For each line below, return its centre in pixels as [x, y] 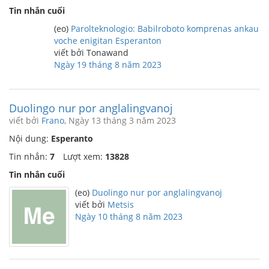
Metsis [121, 204]
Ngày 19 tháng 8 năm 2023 [108, 65]
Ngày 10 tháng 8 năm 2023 [129, 216]
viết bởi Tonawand [91, 53]
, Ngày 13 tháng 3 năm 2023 [120, 120]
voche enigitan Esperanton [108, 41]
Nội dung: [30, 138]
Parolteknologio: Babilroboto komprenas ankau [165, 29]
